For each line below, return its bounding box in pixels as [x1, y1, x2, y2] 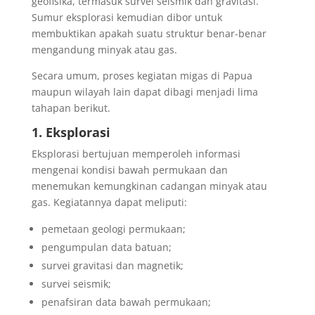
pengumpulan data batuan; [41, 240, 172, 254]
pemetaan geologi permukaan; [41, 221, 186, 236]
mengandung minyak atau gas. [31, 42, 177, 56]
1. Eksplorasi [31, 123, 110, 141]
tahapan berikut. [31, 101, 110, 115]
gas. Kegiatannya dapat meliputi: [31, 195, 187, 209]
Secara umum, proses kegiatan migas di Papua [31, 68, 252, 82]
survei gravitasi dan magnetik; [41, 258, 184, 272]
